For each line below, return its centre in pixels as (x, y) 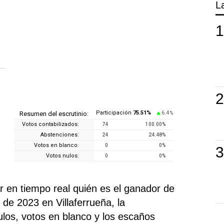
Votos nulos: (63, 155)
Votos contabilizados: (51, 124)
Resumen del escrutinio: (54, 113)
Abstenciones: (60, 134)
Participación (114, 112)
